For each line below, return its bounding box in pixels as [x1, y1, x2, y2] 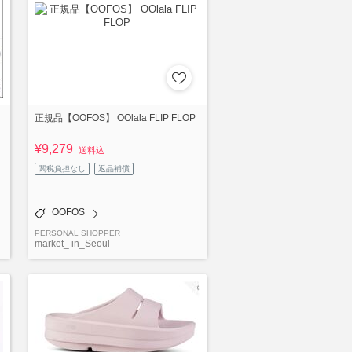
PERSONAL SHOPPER [35, 229, 120, 238]
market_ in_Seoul [35, 238, 110, 249]
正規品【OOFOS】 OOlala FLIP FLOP [35, 112, 196, 123]
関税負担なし [38, 164, 86, 174]
